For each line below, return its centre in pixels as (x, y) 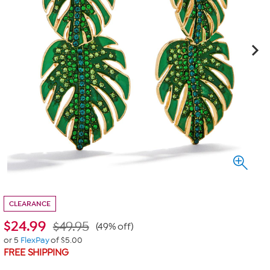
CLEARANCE (30, 204)
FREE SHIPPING (36, 253)
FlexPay (35, 240)
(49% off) (115, 227)
